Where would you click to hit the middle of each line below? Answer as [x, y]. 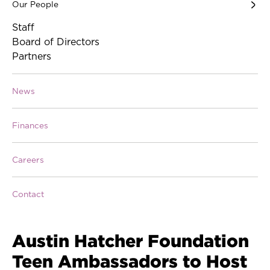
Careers [28, 161]
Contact [28, 195]
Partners [32, 57]
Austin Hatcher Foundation [130, 241]
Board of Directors [56, 42]
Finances [30, 126]
